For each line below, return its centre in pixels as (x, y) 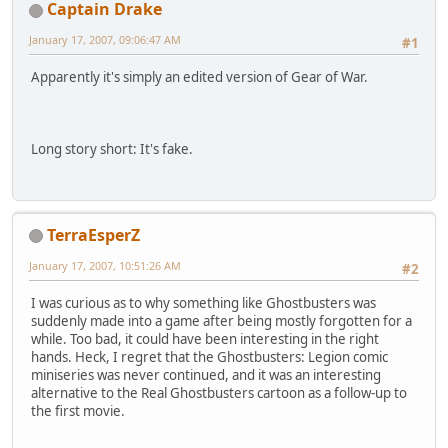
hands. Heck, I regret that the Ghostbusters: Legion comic (209, 357)
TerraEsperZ (93, 234)
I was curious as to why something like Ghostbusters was (203, 303)
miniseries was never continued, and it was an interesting (206, 375)
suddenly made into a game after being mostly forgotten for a (221, 321)
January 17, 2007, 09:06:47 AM (105, 40)
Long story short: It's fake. (112, 149)
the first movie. (78, 411)
